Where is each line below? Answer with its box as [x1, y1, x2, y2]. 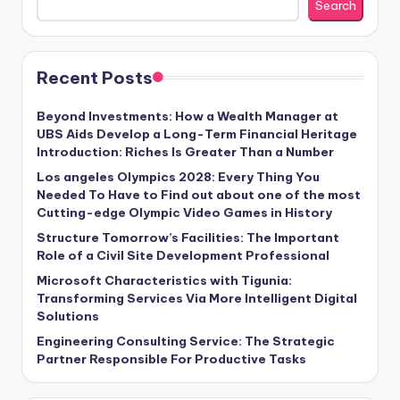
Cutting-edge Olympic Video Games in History [37, 204, 332, 221]
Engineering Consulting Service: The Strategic [37, 332, 335, 349]
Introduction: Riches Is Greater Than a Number [37, 143, 334, 160]
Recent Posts [37, 66, 153, 88]
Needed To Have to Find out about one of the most [37, 186, 361, 203]
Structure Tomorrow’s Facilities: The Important [37, 229, 339, 246]
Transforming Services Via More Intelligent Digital [37, 289, 357, 306]
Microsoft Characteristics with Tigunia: [37, 271, 292, 288]
